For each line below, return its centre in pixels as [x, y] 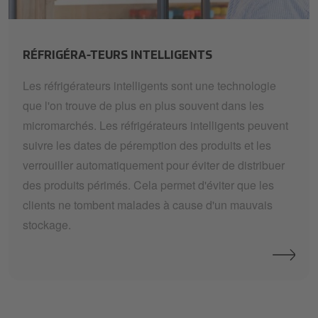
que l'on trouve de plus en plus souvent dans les [143, 105]
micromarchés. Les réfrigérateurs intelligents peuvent [155, 125]
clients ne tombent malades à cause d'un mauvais [148, 204]
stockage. [47, 224]
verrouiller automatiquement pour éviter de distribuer [154, 165]
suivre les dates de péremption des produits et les [147, 145]
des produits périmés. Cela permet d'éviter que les [148, 185]
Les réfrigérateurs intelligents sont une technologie [149, 85]
